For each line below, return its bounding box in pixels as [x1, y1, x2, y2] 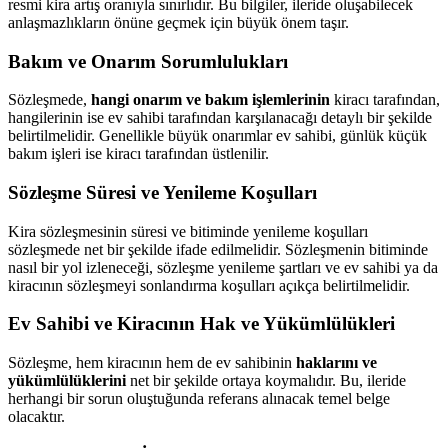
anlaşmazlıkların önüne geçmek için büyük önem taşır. [8, 13, 349, 31]
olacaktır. [8, 408, 65, 426]
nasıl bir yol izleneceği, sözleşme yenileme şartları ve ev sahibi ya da [8, 258, 438, 276]
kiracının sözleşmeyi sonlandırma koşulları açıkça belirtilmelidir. [8, 276, 410, 294]
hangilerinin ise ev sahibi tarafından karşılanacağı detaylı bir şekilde [8, 109, 432, 127]
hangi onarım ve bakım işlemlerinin [91, 91, 330, 109]
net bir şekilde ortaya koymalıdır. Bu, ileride [126, 372, 406, 390]
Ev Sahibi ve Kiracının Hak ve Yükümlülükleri [8, 313, 395, 335]
